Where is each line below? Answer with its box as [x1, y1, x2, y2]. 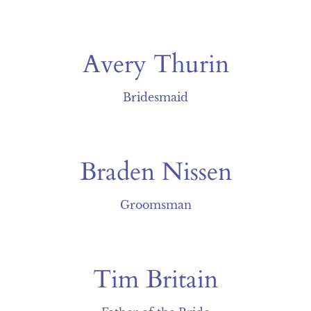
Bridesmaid [123, 90, 188, 104]
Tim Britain [93, 262, 218, 296]
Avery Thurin [82, 47, 229, 81]
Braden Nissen [79, 155, 232, 189]
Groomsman [119, 198, 192, 212]
